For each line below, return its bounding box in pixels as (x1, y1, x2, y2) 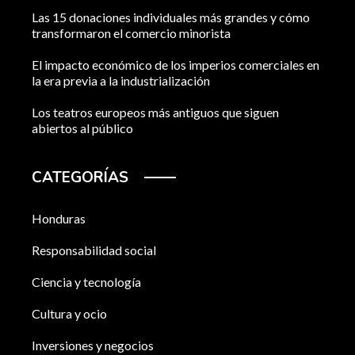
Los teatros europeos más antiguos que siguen (32, 104, 279, 120)
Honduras (32, 210, 86, 226)
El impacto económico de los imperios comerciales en (32, 56, 319, 72)
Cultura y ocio (32, 305, 107, 321)
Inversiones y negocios (32, 337, 154, 353)
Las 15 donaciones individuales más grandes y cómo (32, 9, 310, 25)
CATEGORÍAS (32, 166, 128, 188)
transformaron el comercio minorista (32, 25, 231, 40)
